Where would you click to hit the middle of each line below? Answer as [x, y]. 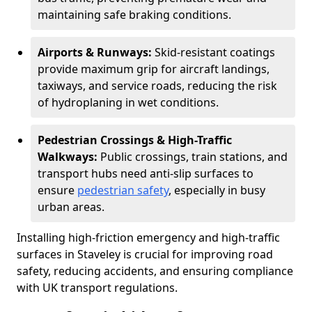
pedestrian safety [123, 190]
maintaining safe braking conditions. [134, 15]
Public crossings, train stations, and [194, 157]
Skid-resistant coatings [215, 52]
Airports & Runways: [96, 52]
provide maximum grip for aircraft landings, [154, 69]
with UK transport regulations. [97, 288]
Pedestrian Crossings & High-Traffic [135, 140]
